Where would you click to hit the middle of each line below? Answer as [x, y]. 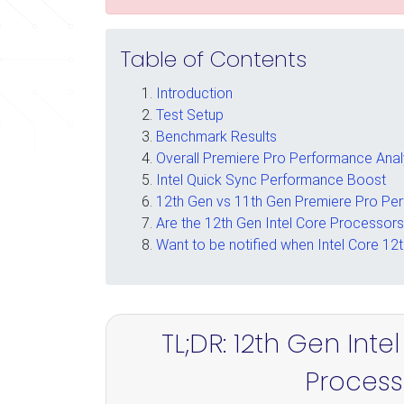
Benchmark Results [216, 137]
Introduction [194, 93]
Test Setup [190, 115]
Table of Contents [213, 59]
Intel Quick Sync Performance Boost [271, 180]
